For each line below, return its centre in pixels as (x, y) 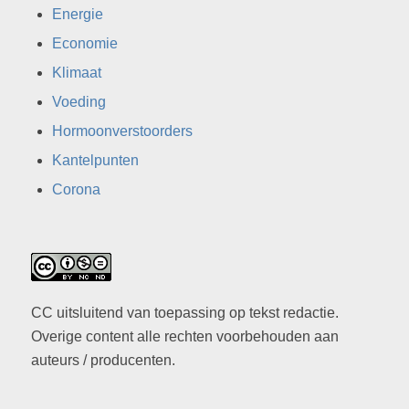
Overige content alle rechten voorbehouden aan (184, 336)
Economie (84, 43)
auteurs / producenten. (103, 360)
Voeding (79, 101)
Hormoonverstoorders (122, 131)
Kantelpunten (95, 160)
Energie (77, 14)
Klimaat (76, 72)
